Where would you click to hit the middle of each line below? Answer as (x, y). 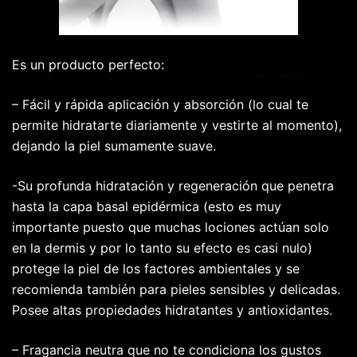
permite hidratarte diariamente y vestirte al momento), (177, 126)
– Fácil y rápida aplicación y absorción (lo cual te (160, 105)
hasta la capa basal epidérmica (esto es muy (147, 207)
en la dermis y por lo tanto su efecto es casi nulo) (162, 248)
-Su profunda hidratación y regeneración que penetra (173, 186)
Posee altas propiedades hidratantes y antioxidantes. (172, 310)
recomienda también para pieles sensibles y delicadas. (176, 290)
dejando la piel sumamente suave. (114, 146)
